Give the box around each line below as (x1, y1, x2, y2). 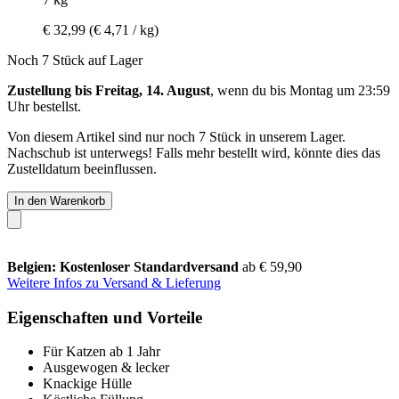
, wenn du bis (210, 82, 289, 98)
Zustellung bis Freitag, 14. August (7, 82, 210, 98)
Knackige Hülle (43, 376, 132, 392)
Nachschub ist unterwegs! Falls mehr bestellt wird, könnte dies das (7, 144, 380, 160)
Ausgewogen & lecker (43, 360, 169, 376)
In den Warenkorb (14, 193, 105, 208)
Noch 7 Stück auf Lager (7, 52, 142, 68)
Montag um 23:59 (289, 82, 390, 98)
